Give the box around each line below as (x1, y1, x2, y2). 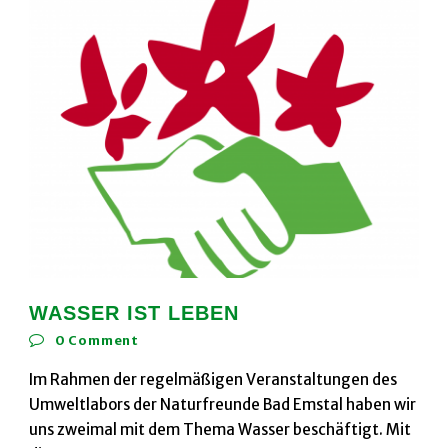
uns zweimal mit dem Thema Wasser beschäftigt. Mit (29, 419, 411, 439)
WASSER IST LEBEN (29, 301, 239, 324)
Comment (68, 331, 140, 349)
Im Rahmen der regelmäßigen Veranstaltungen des (29, 369, 397, 389)
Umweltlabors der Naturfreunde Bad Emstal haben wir (29, 394, 416, 414)
